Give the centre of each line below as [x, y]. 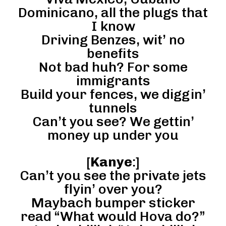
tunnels [113, 108]
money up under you [113, 135]
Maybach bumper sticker [113, 203]
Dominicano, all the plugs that [113, 13]
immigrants [113, 81]
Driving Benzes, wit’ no [113, 40]
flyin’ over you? [113, 189]
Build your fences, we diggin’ [113, 95]
